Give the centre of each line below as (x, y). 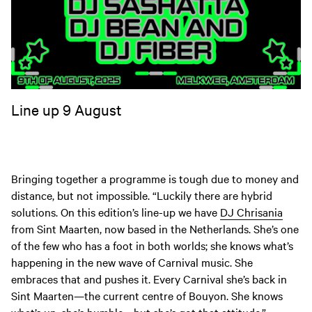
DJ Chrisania (251, 212)
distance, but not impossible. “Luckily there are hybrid (142, 195)
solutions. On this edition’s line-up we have (116, 212)
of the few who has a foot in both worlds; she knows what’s (152, 245)
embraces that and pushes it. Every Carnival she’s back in (149, 279)
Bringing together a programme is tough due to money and (155, 179)
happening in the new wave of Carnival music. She (132, 262)
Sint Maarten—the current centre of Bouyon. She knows (147, 296)
